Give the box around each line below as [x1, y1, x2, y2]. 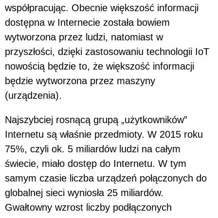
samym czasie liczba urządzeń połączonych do [5, 172, 207, 183]
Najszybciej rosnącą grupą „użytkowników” [5, 114, 187, 125]
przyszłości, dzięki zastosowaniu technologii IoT [5, 46, 209, 57]
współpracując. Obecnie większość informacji [5, 2, 199, 13]
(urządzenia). [5, 90, 62, 101]
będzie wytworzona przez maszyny [5, 75, 155, 86]
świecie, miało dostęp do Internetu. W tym [5, 158, 186, 169]
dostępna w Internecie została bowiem [5, 17, 170, 28]
